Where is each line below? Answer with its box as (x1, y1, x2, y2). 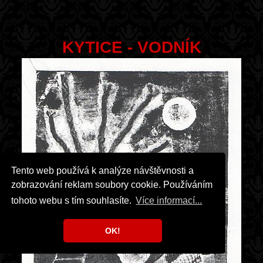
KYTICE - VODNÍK (62, 38, 201, 56)
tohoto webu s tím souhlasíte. (11, 195, 134, 206)
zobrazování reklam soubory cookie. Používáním (11, 179, 213, 190)
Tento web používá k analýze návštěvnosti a (11, 165, 194, 176)
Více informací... (136, 195, 203, 206)
